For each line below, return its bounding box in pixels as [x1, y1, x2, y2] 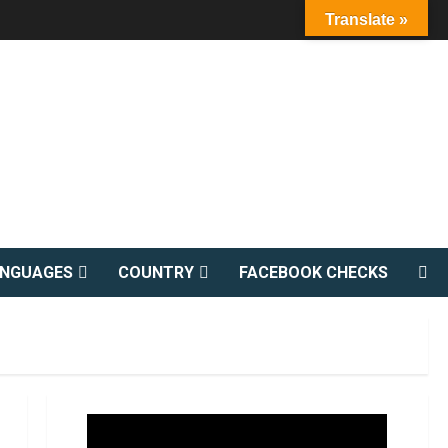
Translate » [325, 11, 408, 28]
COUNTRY [118, 263, 194, 282]
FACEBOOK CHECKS [239, 263, 388, 282]
